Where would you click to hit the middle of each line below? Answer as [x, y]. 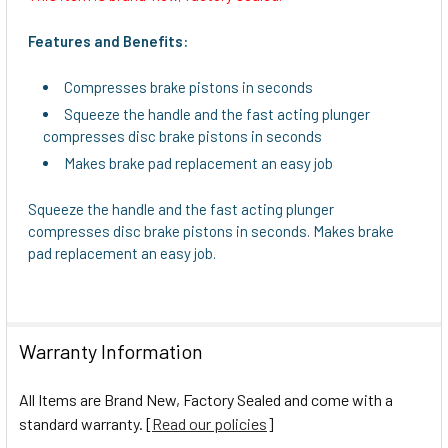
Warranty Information [111, 350]
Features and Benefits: [108, 40]
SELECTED [64, 95]
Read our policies [209, 423]
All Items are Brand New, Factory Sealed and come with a [206, 399]
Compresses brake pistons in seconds [188, 86]
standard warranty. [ [85, 423]
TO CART [64, 111]
